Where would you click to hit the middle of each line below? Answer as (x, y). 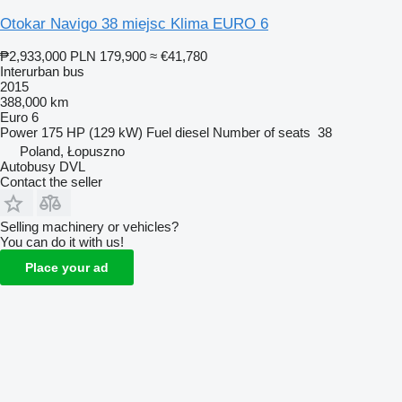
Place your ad (67, 267)
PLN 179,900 (108, 56)
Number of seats (262, 132)
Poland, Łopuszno (72, 151)
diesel (192, 132)
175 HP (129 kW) (92, 132)
